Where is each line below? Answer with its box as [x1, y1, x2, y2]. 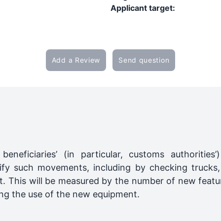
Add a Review [51, 56, 101, 64]
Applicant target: [110, 3, 175, 13]
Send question [118, 56, 170, 64]
